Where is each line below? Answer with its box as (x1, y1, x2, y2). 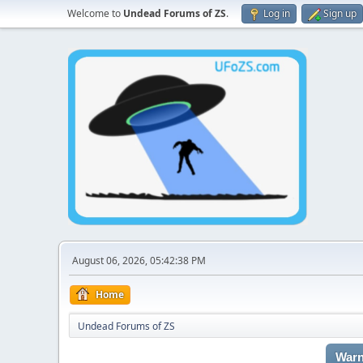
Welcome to (67, 6, 123, 20)
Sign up (323, 6, 357, 20)
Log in (263, 6, 290, 20)
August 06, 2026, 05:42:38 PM (72, 254, 206, 267)
